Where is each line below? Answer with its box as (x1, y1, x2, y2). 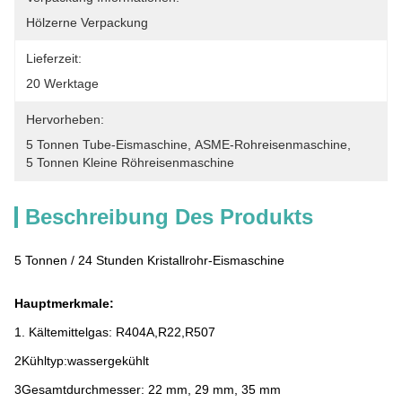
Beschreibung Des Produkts (25, 205, 313, 229)
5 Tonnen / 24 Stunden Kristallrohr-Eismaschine (14, 253, 284, 267)
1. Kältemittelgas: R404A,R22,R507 (14, 325, 215, 339)
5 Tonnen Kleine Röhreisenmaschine (26, 155, 234, 170)
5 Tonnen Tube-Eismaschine (26, 137, 188, 152)
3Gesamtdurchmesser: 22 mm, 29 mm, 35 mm (14, 382, 281, 397)
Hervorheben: (26, 112, 104, 127)
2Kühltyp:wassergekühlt (14, 354, 149, 368)
